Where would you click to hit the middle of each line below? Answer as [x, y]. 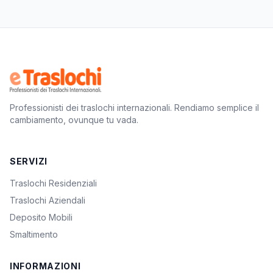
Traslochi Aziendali [48, 200]
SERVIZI [29, 161]
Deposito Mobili [41, 217]
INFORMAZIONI [45, 266]
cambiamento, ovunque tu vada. [74, 120]
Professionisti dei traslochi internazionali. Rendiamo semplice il [134, 108]
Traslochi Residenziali [53, 183]
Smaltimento [34, 234]
